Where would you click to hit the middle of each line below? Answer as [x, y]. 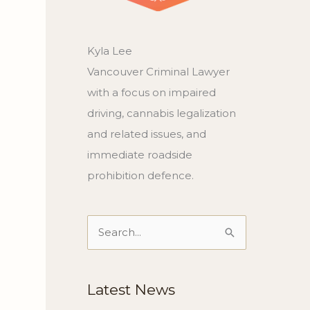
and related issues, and [147, 134]
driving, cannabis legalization [162, 113]
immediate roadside [140, 155]
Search [105, 235]
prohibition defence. [140, 175]
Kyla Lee [110, 51]
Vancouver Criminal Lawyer [158, 72]
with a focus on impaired [152, 92]
